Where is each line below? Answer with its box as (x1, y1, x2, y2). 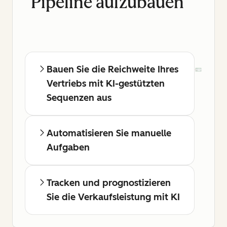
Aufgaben (47, 141, 90, 153)
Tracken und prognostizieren (47, 177, 171, 188)
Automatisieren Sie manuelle (47, 127, 171, 139)
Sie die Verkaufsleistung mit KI (47, 191, 180, 203)
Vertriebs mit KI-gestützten (47, 78, 165, 89)
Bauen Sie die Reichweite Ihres (47, 63, 178, 75)
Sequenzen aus (47, 92, 111, 103)
